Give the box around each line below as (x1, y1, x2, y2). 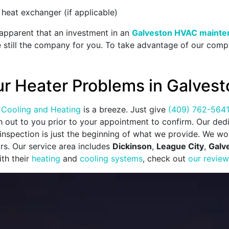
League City (156, 141, 204, 152)
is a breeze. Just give (81, 104, 168, 115)
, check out (143, 153, 188, 164)
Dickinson (112, 141, 152, 152)
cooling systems (80, 153, 143, 164)
